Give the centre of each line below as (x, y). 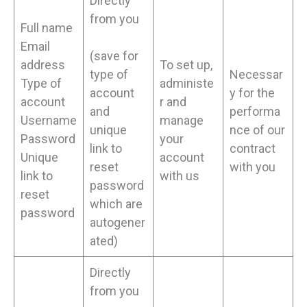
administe (187, 84)
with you (253, 167)
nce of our (257, 130)
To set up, (186, 65)
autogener (118, 223)
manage (182, 121)
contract (253, 149)
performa (255, 112)
